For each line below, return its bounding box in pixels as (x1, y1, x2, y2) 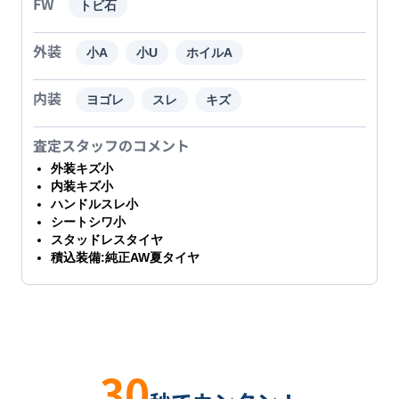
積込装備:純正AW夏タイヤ (51, 249, 199, 265)
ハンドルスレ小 (51, 196, 138, 211)
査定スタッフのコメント (33, 134, 190, 156)
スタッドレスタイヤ (51, 232, 163, 247)
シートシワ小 (51, 214, 126, 229)
